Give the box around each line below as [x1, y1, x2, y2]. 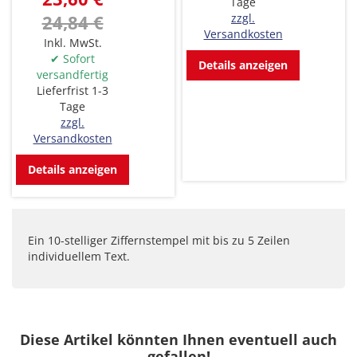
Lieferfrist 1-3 [37, 83, 108, 99]
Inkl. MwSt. [43, 35, 102, 51]
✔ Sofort [50, 51, 95, 67]
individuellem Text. [28, 249, 130, 265]
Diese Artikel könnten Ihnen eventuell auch [20, 330, 337, 350]
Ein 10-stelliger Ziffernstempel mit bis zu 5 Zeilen [28, 233, 290, 249]
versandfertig [37, 67, 108, 83]
